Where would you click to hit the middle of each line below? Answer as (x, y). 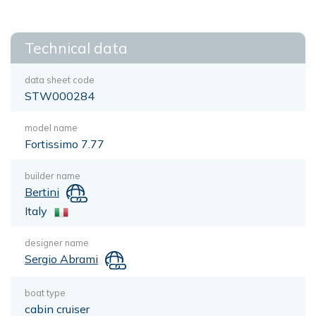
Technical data (76, 48)
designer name (57, 242)
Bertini (42, 192)
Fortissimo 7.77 (65, 144)
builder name (53, 176)
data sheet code (60, 80)
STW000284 (60, 96)
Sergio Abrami (61, 259)
